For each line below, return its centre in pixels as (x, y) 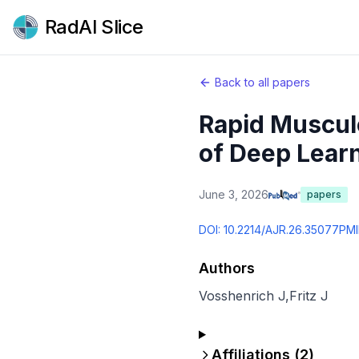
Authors (227, 268)
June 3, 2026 (234, 194)
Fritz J (309, 296)
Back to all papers (262, 82)
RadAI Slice (94, 27)
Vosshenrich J (242, 296)
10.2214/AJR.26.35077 (281, 230)
